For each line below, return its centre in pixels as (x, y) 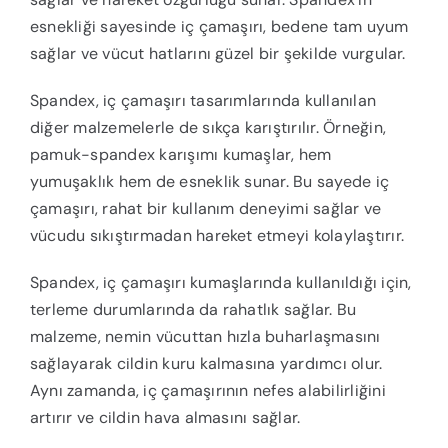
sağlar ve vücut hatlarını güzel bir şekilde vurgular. (217, 54)
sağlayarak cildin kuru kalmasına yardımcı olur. (206, 364)
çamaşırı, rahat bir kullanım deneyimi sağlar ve (205, 209)
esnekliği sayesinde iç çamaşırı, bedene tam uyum (219, 27)
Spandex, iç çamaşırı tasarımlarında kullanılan (203, 101)
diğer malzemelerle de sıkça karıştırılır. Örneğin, (207, 128)
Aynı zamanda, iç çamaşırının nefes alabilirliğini (207, 391)
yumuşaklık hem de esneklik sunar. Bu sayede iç (209, 182)
